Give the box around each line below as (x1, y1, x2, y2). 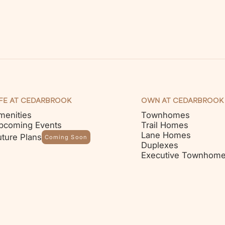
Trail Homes (141, 120, 188, 130)
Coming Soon (44, 133, 87, 141)
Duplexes (141, 140, 178, 150)
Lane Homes (141, 130, 191, 140)
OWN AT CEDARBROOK (141, 96, 224, 104)
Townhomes (141, 109, 190, 120)
